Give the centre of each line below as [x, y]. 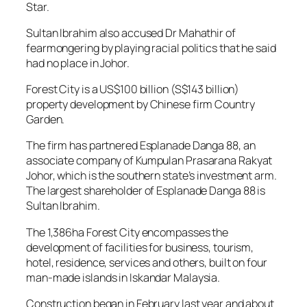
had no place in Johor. [78, 63]
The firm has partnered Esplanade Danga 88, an [141, 146]
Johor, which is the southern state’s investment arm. [151, 176]
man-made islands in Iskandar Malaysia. [123, 277]
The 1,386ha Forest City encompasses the [127, 232]
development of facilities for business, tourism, [140, 247]
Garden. [46, 120]
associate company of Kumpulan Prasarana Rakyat [149, 161]
